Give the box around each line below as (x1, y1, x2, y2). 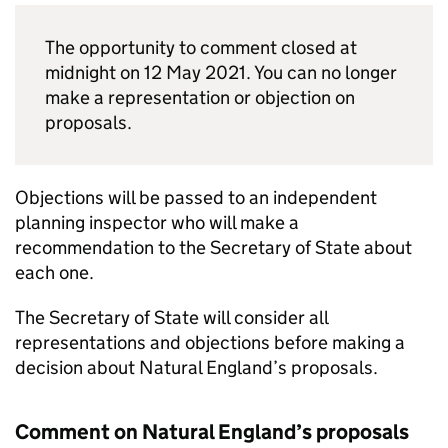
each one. (15, 261, 94, 284)
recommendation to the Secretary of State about (15, 236, 412, 259)
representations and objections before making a (15, 331, 405, 354)
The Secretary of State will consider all (15, 306, 328, 329)
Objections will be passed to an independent (15, 186, 377, 209)
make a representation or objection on (45, 86, 355, 109)
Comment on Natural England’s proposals (15, 419, 409, 445)
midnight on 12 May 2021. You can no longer (45, 61, 397, 84)
